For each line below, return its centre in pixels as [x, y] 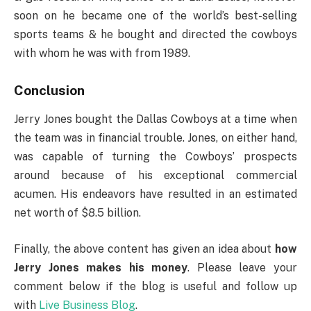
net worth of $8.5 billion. [77, 213]
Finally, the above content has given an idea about [144, 249]
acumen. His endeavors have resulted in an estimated [155, 194]
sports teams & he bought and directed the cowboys [155, 34]
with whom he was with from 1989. [102, 53]
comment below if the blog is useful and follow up [155, 286]
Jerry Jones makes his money [101, 267]
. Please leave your [243, 267]
